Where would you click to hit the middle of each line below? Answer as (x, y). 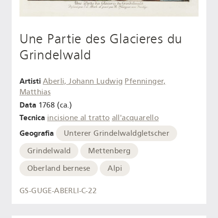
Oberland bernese (59, 169)
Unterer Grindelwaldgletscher (117, 134)
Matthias (35, 92)
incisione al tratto (79, 118)
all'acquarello (135, 118)
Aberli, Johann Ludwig (83, 81)
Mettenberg (109, 151)
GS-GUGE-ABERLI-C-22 (58, 191)
